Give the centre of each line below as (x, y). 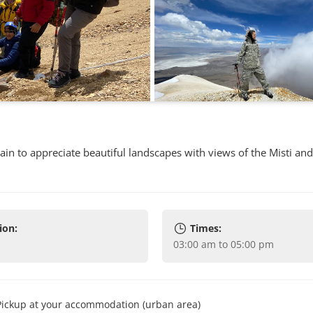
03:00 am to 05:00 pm (226, 244)
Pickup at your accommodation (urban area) (101, 304)
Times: (205, 228)
